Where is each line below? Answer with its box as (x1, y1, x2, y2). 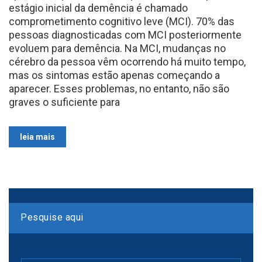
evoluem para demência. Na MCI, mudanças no (9, 42, 226, 54)
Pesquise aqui (20, 211, 84, 223)
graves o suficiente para (9, 95, 120, 108)
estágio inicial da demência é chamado (9, 1, 188, 14)
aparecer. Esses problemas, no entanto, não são (9, 82, 229, 95)
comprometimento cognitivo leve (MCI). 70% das (9, 15, 235, 27)
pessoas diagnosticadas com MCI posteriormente (9, 28, 242, 41)
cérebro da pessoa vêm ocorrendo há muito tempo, (9, 55, 246, 68)
